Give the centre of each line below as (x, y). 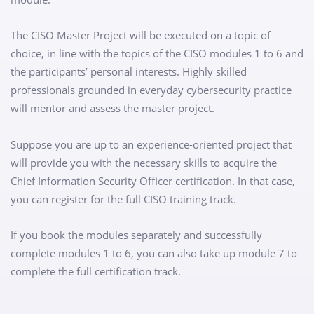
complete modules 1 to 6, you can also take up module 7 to (154, 253)
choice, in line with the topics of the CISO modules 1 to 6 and (157, 54)
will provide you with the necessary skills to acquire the (144, 162)
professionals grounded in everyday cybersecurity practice (151, 90)
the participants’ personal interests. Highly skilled (129, 72)
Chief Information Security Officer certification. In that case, (153, 180)
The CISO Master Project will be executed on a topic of (141, 35)
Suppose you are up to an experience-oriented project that (151, 144)
